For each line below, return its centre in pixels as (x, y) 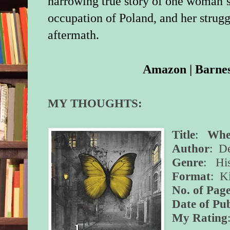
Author (191, 149)
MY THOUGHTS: (95, 103)
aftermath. (74, 35)
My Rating (200, 218)
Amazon (165, 69)
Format (191, 176)
